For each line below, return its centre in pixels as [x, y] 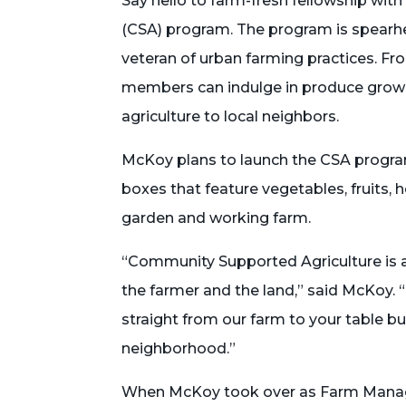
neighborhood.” [179, 348]
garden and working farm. [218, 218]
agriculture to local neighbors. [231, 116]
